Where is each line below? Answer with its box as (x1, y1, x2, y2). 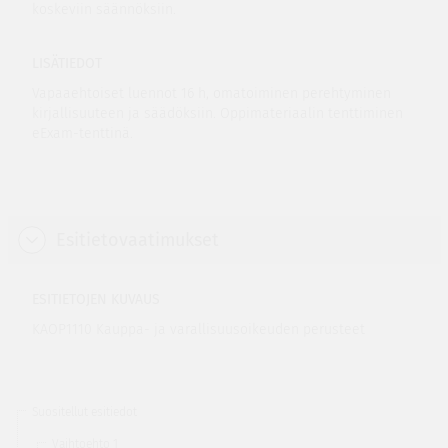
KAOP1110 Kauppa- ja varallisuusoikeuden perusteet (31, 321, 365, 338)
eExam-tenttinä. (31, 125, 133, 142)
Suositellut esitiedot (31, 405, 137, 419)
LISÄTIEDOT (31, 55, 102, 72)
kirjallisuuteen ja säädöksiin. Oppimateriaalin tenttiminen (31, 105, 403, 122)
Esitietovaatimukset (55, 229, 219, 251)
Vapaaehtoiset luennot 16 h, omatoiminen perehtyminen (31, 85, 391, 102)
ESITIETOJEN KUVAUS (31, 291, 160, 308)
